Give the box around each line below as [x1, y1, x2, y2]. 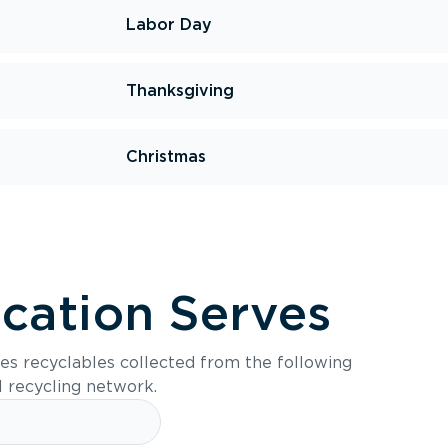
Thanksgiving [126, 81, 234, 100]
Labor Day [126, 15, 212, 34]
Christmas [126, 147, 206, 166]
